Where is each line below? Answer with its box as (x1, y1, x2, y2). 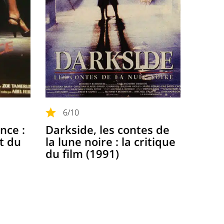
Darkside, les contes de (45, 121, 169, 137)
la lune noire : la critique (45, 133, 175, 149)
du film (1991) (45, 145, 119, 161)
